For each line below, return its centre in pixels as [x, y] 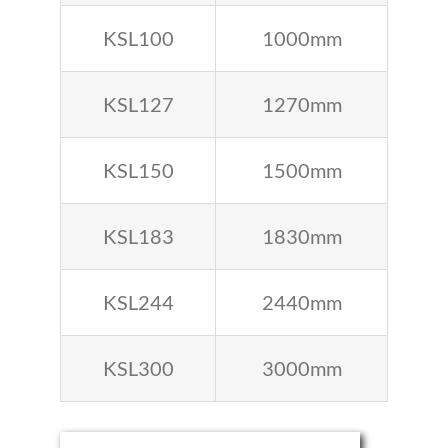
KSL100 [138, 38]
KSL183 [138, 236]
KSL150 [138, 170]
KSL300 [138, 368]
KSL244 [138, 302]
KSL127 [138, 104]
